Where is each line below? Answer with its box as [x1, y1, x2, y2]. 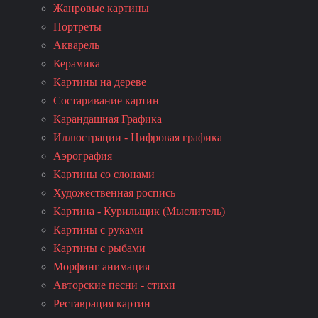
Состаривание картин [53, 94, 159, 106]
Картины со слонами [53, 168, 155, 180]
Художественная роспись [53, 186, 175, 199]
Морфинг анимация [53, 260, 150, 273]
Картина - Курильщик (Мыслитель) [53, 204, 225, 217]
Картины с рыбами [53, 241, 146, 254]
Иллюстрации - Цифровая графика [53, 131, 222, 143]
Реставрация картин [53, 297, 150, 309]
